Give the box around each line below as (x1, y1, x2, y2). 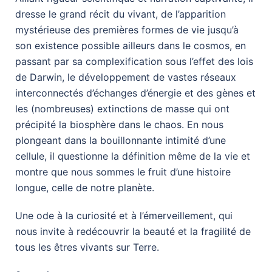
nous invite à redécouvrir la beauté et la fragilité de (15, 225, 251, 237)
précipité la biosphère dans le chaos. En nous (15, 118, 223, 131)
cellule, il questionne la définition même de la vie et (15, 149, 250, 162)
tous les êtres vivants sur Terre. (15, 240, 159, 253)
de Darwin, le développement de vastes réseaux (15, 70, 236, 83)
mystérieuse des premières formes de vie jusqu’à (15, 23, 239, 36)
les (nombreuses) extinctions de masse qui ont (15, 102, 229, 115)
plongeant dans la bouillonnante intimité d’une (15, 134, 226, 146)
